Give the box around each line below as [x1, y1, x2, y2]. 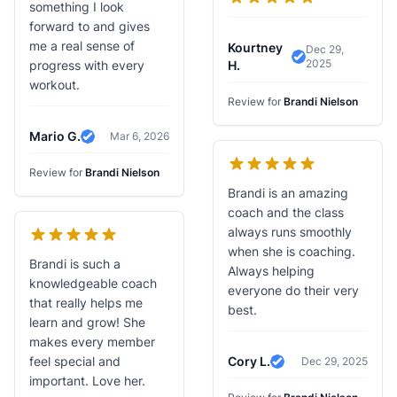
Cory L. [260, 354, 270, 369]
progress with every [29, 58, 144, 73]
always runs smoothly [228, 224, 352, 239]
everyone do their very [228, 283, 359, 298]
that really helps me [29, 295, 143, 310]
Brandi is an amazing [228, 185, 348, 200]
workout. [29, 77, 80, 92]
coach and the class [228, 205, 344, 220]
